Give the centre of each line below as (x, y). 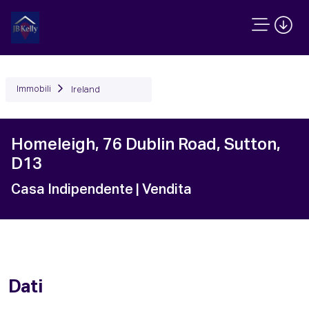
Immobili (34, 89)
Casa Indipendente (73, 190)
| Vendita (164, 190)
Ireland (86, 90)
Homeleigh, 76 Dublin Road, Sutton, (146, 145)
